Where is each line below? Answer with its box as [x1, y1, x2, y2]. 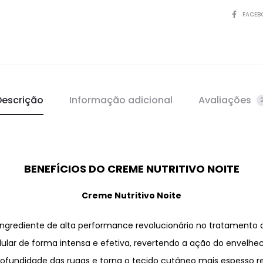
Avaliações [198, 93, 254, 107]
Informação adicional [69, 93, 173, 107]
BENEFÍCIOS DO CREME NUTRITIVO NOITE [23, 161, 240, 176]
